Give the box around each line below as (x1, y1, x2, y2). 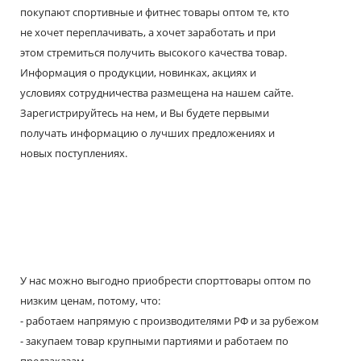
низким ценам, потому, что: (20, 293, 160, 308)
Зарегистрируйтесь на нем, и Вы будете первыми (20, 106, 269, 120)
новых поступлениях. (20, 146, 127, 160)
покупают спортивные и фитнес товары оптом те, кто (20, 5, 289, 19)
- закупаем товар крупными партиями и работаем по (20, 334, 288, 348)
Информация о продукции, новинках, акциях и (20, 65, 256, 80)
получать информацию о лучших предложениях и (20, 126, 275, 140)
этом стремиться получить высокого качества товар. (20, 45, 287, 60)
